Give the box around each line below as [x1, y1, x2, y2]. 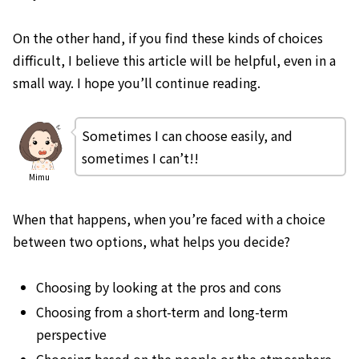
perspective [36, 325, 107, 345]
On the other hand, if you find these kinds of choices [13, 27, 323, 47]
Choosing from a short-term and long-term [36, 302, 289, 322]
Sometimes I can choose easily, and [81, 125, 292, 145]
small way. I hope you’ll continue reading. [13, 72, 260, 92]
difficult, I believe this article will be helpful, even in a [13, 50, 336, 70]
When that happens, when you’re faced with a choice [13, 209, 325, 229]
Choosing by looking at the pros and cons [36, 276, 282, 296]
